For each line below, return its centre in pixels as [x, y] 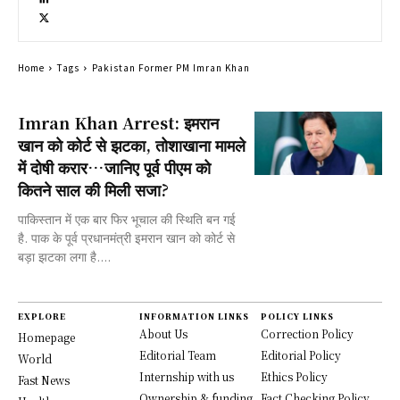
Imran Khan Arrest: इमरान [118, 122]
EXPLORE [42, 317]
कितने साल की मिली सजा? [93, 189]
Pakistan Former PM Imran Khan [171, 67]
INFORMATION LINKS [194, 317]
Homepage [46, 337]
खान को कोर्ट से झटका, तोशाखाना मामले [132, 145]
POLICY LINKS [297, 317]
